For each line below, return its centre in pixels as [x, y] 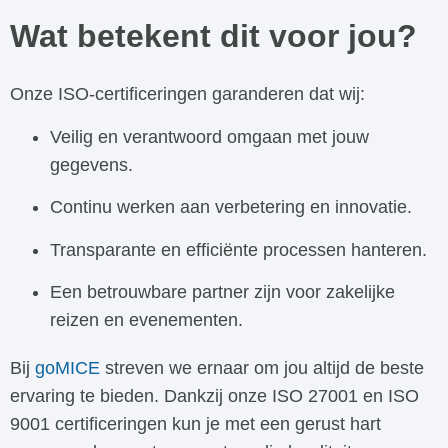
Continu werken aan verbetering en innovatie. [231, 207]
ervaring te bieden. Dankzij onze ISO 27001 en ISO [214, 395]
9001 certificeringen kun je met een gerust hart [195, 423]
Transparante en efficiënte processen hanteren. [238, 249]
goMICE [67, 367]
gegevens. [91, 164]
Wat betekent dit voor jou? [213, 36]
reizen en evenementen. [146, 319]
